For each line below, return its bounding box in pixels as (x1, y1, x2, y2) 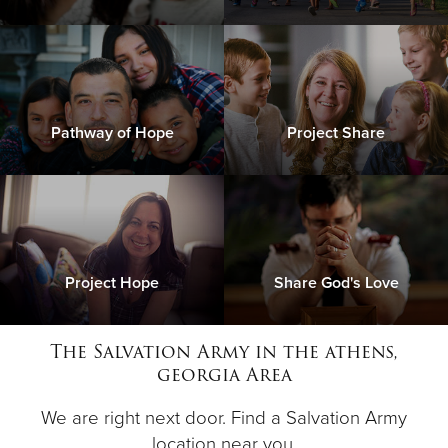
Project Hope (65, 273, 159, 294)
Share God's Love (273, 273, 399, 294)
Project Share (287, 123, 385, 144)
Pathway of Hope (50, 123, 174, 144)
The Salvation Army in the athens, (50, 337, 398, 367)
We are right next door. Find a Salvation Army (41, 407, 407, 430)
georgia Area (156, 360, 292, 390)
